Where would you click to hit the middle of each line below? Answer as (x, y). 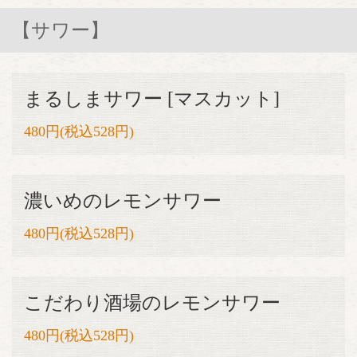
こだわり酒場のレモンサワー (152, 303)
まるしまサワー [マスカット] (152, 99)
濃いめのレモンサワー (123, 201)
